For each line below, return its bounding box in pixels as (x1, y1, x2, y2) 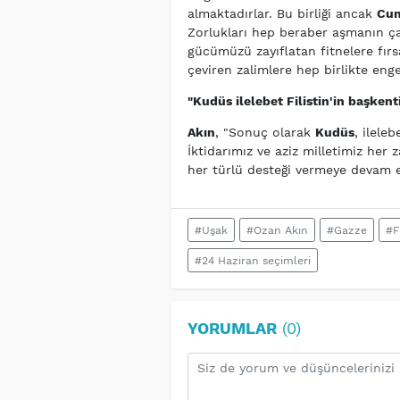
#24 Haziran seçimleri (194, 254, 311, 267)
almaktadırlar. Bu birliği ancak (187, 6, 377, 21)
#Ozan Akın (246, 223, 308, 237)
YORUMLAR (187, 319, 277, 338)
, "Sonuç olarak (214, 125, 315, 140)
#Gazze (326, 223, 367, 237)
